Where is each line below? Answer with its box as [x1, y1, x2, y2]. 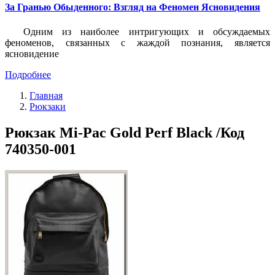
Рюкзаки [29, 101, 66, 112]
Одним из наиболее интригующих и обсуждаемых [23, 26, 270, 37]
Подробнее [5, 69, 51, 80]
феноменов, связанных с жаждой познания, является [5, 37, 270, 48]
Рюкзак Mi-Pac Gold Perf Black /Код [5, 124, 244, 141]
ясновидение [5, 48, 59, 59]
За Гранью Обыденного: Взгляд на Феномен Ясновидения [5, 2, 260, 13]
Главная [29, 90, 63, 101]
